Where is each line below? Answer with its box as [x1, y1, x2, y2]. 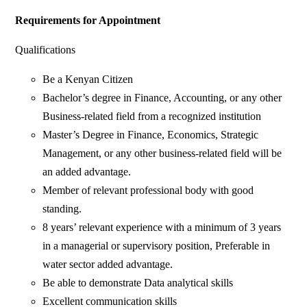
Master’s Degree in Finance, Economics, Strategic [42, 129, 259, 141]
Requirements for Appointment [15, 14, 161, 27]
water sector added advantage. [42, 258, 173, 271]
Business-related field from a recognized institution [42, 110, 262, 123]
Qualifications [15, 44, 76, 56]
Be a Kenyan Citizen [42, 73, 134, 86]
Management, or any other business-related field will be [42, 147, 282, 160]
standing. [42, 203, 82, 215]
